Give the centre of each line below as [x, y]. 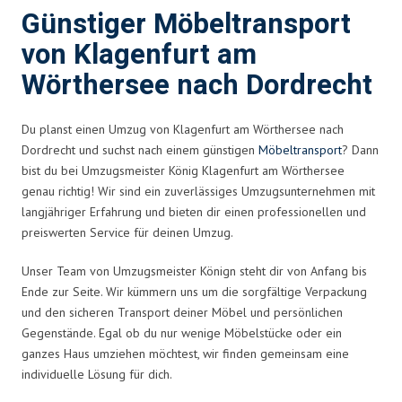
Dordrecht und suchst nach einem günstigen [140, 149]
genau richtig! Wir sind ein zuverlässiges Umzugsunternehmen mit [198, 191]
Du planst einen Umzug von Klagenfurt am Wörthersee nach [183, 129]
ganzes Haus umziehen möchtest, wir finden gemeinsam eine [185, 353]
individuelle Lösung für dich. [97, 374]
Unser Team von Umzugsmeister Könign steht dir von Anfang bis [194, 271]
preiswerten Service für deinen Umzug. [127, 232]
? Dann [360, 149]
